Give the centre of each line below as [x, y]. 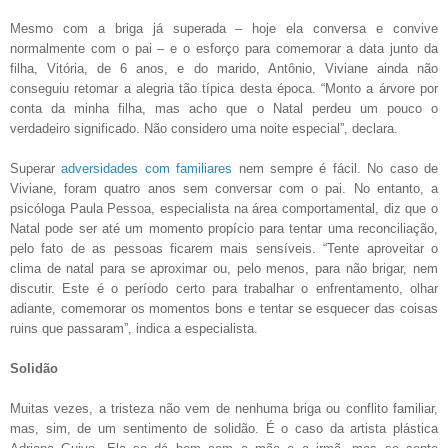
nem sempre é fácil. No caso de [338, 168]
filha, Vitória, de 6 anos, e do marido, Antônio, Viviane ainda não [224, 68]
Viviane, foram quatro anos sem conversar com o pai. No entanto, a [224, 188]
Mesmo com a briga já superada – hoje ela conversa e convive [224, 28]
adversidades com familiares [150, 168]
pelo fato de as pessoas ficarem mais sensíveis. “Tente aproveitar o [224, 248]
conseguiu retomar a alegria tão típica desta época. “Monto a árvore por [224, 88]
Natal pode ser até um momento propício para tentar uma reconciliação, [224, 228]
